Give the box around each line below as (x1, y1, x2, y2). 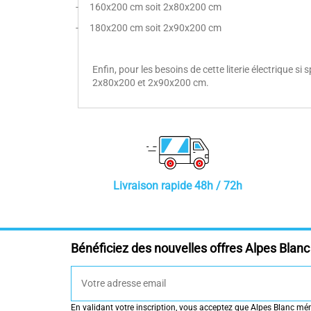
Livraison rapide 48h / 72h (112, 179, 242, 193)
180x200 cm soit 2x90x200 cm (90, 22, 221, 33)
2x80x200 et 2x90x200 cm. (92, 77, 209, 89)
